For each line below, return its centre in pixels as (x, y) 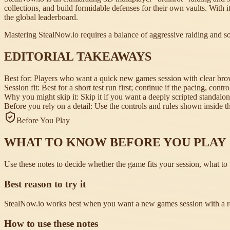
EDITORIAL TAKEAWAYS (78, 57)
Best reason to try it (45, 184)
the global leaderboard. (41, 17)
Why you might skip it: (41, 97)
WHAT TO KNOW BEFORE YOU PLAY (115, 142)
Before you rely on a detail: (48, 106)
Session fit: (22, 88)
